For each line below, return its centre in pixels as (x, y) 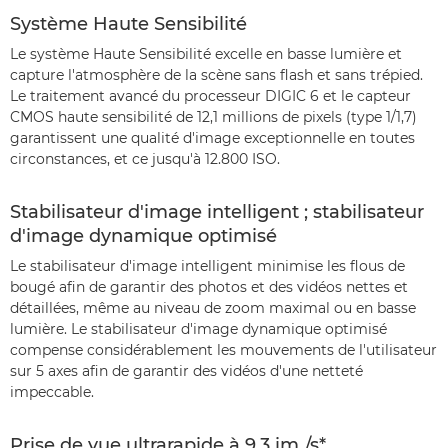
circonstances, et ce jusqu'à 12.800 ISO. (145, 159)
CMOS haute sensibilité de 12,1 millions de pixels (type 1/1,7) (213, 117)
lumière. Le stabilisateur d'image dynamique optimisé (198, 329)
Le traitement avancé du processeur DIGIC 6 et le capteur (210, 96)
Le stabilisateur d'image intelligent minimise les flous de (207, 266)
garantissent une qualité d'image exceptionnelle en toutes (212, 138)
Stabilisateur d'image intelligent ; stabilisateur (217, 212)
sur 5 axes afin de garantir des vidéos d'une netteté (186, 371)
